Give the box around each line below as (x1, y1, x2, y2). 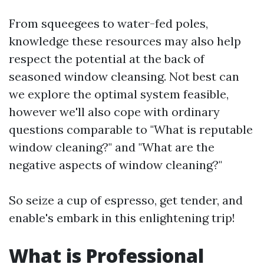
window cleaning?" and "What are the (9, 140, 214, 154)
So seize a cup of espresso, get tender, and (9, 193, 243, 207)
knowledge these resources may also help (9, 34, 241, 48)
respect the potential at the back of (9, 51, 204, 66)
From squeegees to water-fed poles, (9, 16, 208, 31)
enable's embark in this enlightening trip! (9, 210, 235, 225)
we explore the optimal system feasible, (9, 87, 229, 101)
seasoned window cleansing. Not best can (9, 69, 239, 84)
